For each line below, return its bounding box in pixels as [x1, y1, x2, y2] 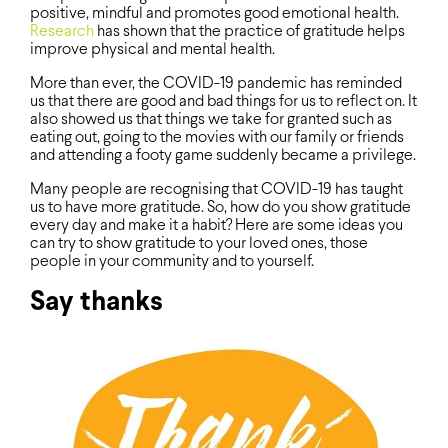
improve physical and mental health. [30, 42, 275, 58]
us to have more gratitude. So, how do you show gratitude [30, 200, 411, 216]
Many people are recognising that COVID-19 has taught [30, 182, 403, 198]
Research [30, 24, 94, 40]
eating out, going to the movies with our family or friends [30, 130, 404, 146]
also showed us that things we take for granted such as [30, 112, 392, 128]
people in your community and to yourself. [30, 254, 314, 270]
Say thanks [30, 290, 163, 317]
